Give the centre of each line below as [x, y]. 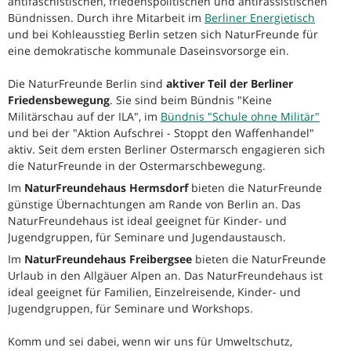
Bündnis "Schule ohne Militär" [240, 117]
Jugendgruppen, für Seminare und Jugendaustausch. [147, 237]
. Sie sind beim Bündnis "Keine [191, 100]
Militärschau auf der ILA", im [84, 117]
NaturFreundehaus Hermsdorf [106, 188]
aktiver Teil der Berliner [230, 84]
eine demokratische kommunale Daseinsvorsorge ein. [150, 51]
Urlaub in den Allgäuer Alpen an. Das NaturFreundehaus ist [165, 276]
